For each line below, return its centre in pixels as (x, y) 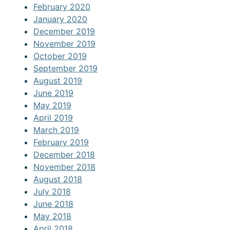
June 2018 (53, 204)
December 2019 (64, 32)
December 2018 (64, 155)
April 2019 (53, 118)
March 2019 (56, 130)
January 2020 (60, 19)
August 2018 (58, 179)
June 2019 (53, 93)
